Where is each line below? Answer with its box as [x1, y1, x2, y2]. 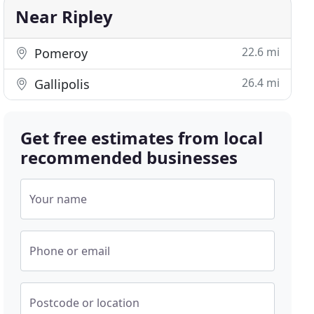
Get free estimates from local [20, 126, 264, 149]
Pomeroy [31, 45, 88, 62]
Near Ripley [15, 5, 114, 28]
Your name [29, 191, 88, 207]
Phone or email [29, 243, 111, 259]
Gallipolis [31, 76, 90, 93]
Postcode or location [29, 295, 140, 310]
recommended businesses [20, 146, 238, 169]
